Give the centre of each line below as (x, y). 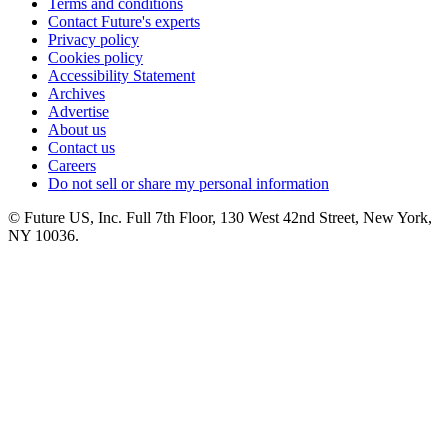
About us (77, 130)
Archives (76, 94)
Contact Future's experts (124, 22)
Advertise (78, 112)
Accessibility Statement (121, 76)
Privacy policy (93, 40)
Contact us (81, 148)
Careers (72, 166)
